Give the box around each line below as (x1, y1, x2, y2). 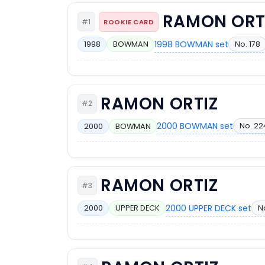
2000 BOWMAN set (157, 120, 234, 132)
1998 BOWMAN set (154, 38, 229, 50)
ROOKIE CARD (104, 17, 154, 27)
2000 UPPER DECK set (166, 202, 252, 214)
